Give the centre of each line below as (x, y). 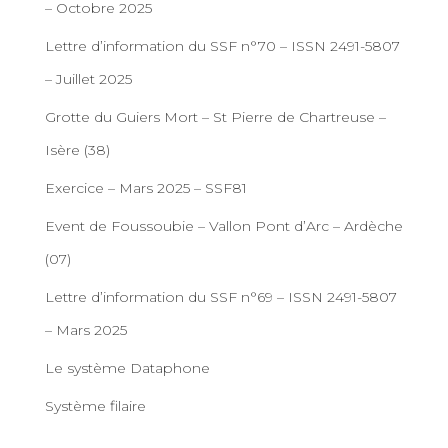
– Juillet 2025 (88, 79)
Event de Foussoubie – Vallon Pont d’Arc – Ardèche (224, 226)
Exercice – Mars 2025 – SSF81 (146, 188)
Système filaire (95, 406)
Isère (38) (77, 150)
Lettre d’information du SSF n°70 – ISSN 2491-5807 (222, 46)
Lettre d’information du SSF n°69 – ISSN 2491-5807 (221, 297)
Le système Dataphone (127, 368)
